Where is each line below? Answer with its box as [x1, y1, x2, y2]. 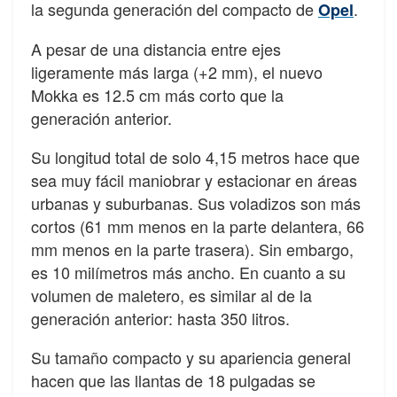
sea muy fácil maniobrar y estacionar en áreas [31, 167, 357, 191]
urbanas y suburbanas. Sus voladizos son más [31, 191, 361, 214]
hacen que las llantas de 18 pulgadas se [31, 368, 315, 392]
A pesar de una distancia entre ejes [31, 36, 281, 60]
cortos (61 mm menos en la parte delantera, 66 [31, 214, 364, 237]
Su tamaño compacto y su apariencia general [31, 345, 351, 369]
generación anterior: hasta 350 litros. [31, 306, 290, 330]
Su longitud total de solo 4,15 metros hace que [31, 144, 360, 168]
